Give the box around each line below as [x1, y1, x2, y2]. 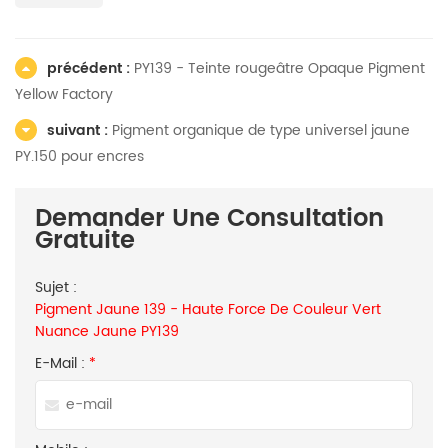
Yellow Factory [15, 83, 113, 106]
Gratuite [35, 221, 135, 261]
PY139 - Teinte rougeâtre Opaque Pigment [134, 57, 425, 80]
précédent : [47, 57, 134, 80]
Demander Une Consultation [35, 199, 384, 239]
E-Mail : [35, 352, 89, 375]
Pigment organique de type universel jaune [112, 119, 410, 142]
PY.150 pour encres [15, 145, 144, 168]
